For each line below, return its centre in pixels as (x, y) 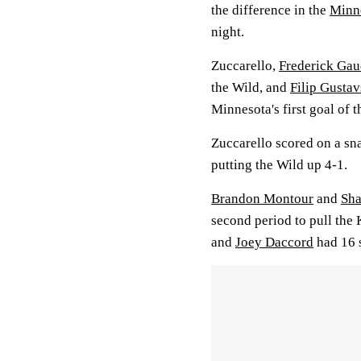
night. (228, 32)
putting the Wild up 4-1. (279, 165)
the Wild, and (251, 87)
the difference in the (270, 10)
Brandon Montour (262, 199)
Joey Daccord (274, 242)
